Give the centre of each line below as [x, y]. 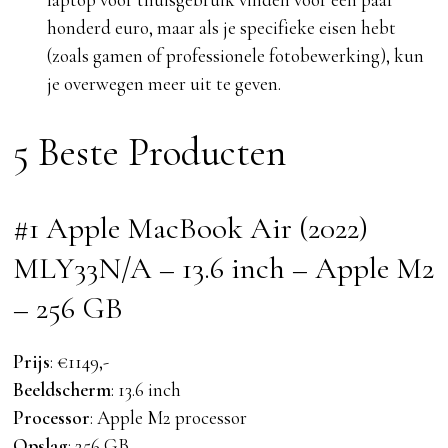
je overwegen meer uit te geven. [163, 84]
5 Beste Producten [150, 153]
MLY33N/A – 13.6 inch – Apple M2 [224, 268]
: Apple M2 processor [169, 418]
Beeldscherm [62, 390]
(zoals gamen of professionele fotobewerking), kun [235, 56]
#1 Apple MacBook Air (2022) [191, 228]
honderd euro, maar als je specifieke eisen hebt [221, 28]
